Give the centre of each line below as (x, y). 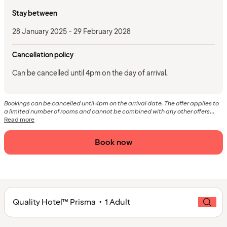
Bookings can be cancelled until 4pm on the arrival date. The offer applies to (111, 104)
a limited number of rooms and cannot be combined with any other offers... (109, 112)
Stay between (35, 13)
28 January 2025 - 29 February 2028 (71, 31)
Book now (113, 143)
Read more (19, 120)
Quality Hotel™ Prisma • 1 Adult (71, 202)
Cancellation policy (43, 55)
